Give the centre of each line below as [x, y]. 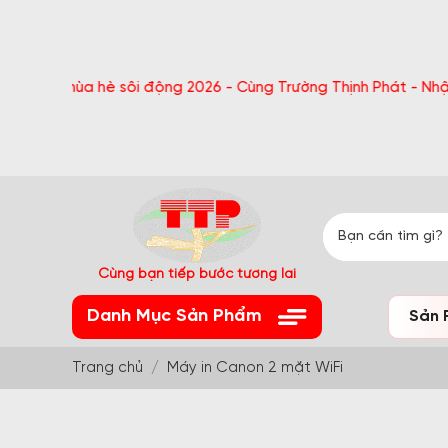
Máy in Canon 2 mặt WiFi [255, 368]
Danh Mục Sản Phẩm [174, 316]
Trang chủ [107, 368]
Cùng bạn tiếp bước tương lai [197, 274]
